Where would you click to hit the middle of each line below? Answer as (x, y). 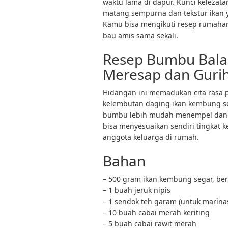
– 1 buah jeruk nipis (137, 190)
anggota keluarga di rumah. (151, 137)
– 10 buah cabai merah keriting (156, 212)
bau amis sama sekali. (140, 35)
